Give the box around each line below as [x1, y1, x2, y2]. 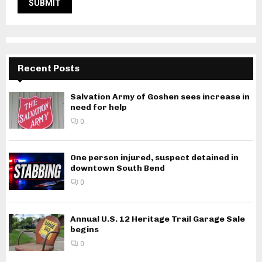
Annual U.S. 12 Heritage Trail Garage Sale [70, 213, 245, 224]
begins [70, 224, 99, 235]
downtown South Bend [70, 163, 165, 174]
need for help [70, 102, 127, 113]
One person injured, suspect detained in [70, 153, 239, 163]
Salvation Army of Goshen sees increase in [70, 92, 250, 102]
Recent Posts [18, 63, 80, 74]
